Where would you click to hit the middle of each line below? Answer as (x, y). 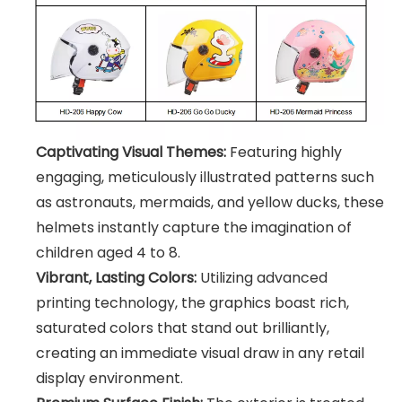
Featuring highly (284, 153)
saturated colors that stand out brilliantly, (183, 328)
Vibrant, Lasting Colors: (116, 278)
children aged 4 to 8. (108, 253)
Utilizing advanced (262, 278)
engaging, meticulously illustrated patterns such (205, 178)
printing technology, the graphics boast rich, (192, 303)
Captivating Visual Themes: (131, 153)
